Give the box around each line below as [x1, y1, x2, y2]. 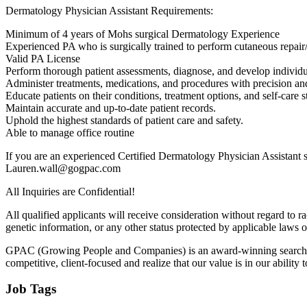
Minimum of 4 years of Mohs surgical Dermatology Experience [5, 27, 280, 40]
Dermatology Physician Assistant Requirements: [5, 4, 213, 16]
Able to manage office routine [5, 126, 134, 138]
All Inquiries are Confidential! [5, 185, 135, 197]
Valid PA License [5, 52, 80, 64]
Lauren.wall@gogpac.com [5, 162, 121, 174]
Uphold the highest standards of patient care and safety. [5, 114, 243, 126]
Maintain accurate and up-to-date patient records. [5, 101, 216, 114]
